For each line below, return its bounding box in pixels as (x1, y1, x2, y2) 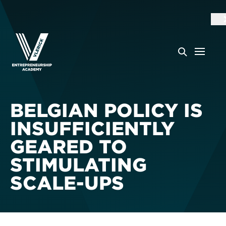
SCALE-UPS (10, 172, 124, 193)
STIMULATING (10, 154, 147, 175)
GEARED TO (10, 136, 127, 157)
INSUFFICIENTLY (10, 118, 175, 139)
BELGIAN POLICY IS (10, 99, 203, 121)
